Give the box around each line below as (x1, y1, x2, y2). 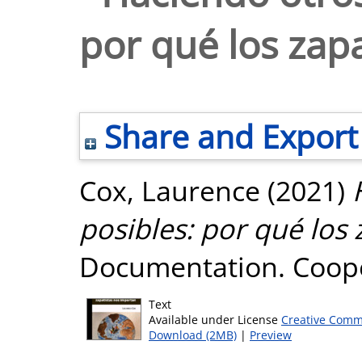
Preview (250, 327, 292, 343)
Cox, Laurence (79, 171, 260, 209)
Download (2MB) (149, 327, 237, 343)
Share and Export (96, 115, 358, 158)
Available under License (149, 312, 281, 327)
